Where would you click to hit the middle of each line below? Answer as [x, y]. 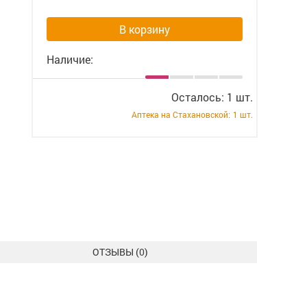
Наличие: [70, 59]
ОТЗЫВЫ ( [116, 252]
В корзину [145, 29]
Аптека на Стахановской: [181, 114]
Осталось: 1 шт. [212, 97]
